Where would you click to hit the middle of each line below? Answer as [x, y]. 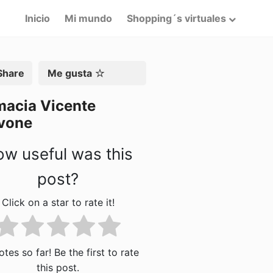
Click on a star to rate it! [58, 203]
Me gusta [69, 73]
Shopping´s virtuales [176, 18]
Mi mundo [88, 18]
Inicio [37, 18]
